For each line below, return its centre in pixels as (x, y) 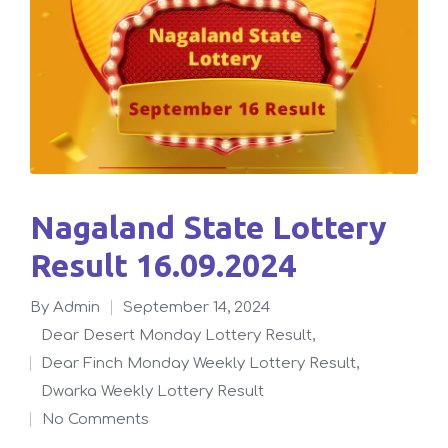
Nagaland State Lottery (42, 226)
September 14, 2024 (196, 307)
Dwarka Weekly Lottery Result (159, 391)
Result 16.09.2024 (163, 264)
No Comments (101, 419)
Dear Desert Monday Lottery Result (183, 335)
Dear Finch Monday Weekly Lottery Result (205, 363)
